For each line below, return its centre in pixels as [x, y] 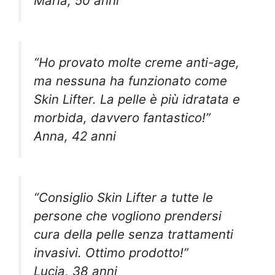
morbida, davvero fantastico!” [122, 117]
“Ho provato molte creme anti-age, [137, 62]
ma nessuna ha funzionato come [130, 80]
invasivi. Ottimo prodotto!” [111, 253]
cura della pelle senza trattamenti [134, 234]
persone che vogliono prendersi [128, 216]
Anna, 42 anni [75, 136]
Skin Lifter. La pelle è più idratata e [137, 99]
